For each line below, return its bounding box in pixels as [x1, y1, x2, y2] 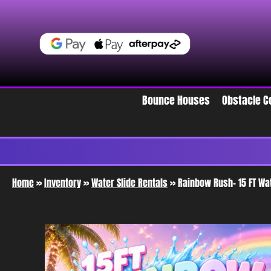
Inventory [44, 175, 81, 191]
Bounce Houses [142, 92, 210, 109]
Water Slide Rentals [91, 175, 168, 191]
